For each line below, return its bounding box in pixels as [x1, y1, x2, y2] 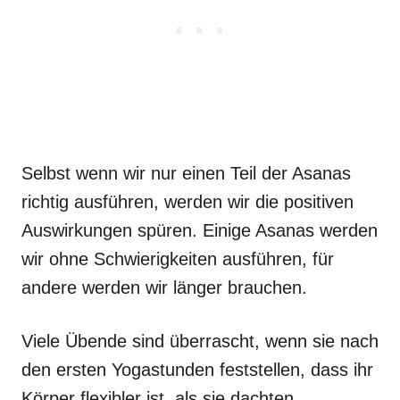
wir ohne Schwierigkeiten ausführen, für [21, 248, 334, 269]
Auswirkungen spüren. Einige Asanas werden [21, 220, 378, 240]
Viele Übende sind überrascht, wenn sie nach [21, 330, 379, 351]
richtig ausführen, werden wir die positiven [21, 191, 354, 212]
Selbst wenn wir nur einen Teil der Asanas [21, 162, 351, 183]
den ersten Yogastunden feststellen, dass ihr [21, 359, 373, 379]
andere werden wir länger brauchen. [21, 277, 307, 297]
